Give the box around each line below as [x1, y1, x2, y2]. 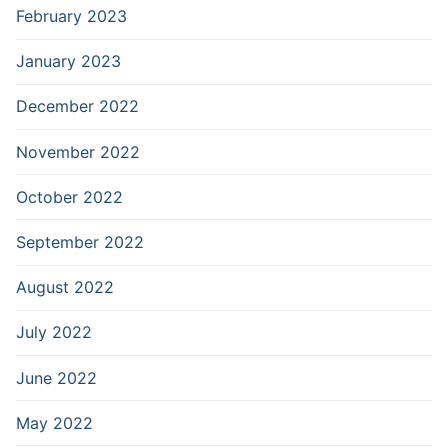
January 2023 [16, 51, 121, 72]
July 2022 [16, 322, 92, 343]
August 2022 [16, 277, 114, 298]
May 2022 [16, 412, 93, 433]
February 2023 [16, 6, 127, 27]
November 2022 [16, 141, 140, 162]
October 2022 [16, 186, 123, 207]
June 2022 [16, 367, 97, 388]
